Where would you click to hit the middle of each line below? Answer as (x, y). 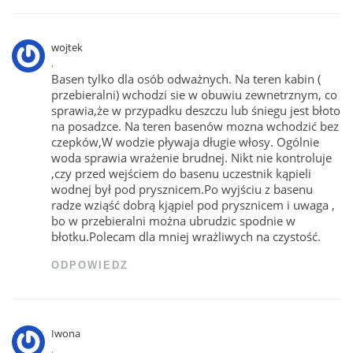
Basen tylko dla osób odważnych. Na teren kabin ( (186, 78)
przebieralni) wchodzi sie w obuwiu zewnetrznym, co (195, 94)
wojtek (67, 47)
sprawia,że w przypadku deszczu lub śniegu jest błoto (196, 110)
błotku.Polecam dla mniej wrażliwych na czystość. (186, 236)
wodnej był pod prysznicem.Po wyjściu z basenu (182, 189)
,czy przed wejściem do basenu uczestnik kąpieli (182, 173)
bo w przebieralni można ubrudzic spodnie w (174, 220)
